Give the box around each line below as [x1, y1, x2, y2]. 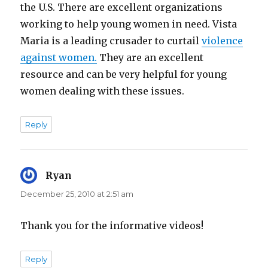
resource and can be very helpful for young [20, 68, 227, 80]
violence [202, 34, 243, 47]
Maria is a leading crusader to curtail [20, 34, 202, 47]
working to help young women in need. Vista [20, 17, 237, 30]
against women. [20, 51, 98, 63]
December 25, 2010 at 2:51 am [20, 188, 134, 199]
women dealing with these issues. [20, 84, 185, 97]
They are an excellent [97, 51, 204, 63]
